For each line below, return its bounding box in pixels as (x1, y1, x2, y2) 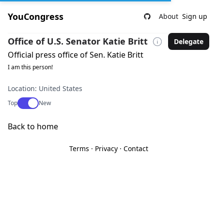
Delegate (174, 36, 203, 46)
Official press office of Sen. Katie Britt (8, 49, 143, 60)
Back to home (8, 121, 58, 132)
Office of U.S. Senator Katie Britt (8, 35, 148, 47)
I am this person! (8, 63, 53, 71)
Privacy (94, 144, 118, 153)
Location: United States (8, 84, 82, 93)
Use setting (18, 97, 48, 106)
